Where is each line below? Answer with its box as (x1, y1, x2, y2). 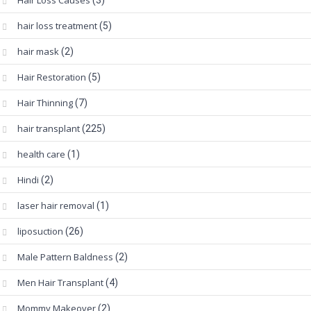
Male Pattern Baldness (17, 251, 113, 264)
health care (17, 148, 65, 161)
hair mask (17, 45, 59, 58)
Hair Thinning (17, 96, 73, 110)
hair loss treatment (17, 19, 97, 33)
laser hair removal (17, 199, 94, 212)
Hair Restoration (17, 71, 86, 84)
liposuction (17, 225, 63, 238)
